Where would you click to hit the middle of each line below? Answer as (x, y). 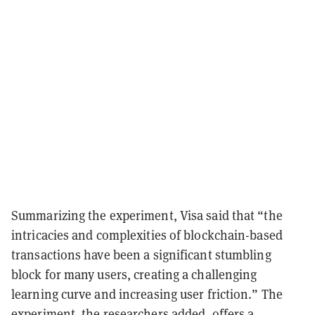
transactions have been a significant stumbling (141, 255)
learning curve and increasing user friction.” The (147, 294)
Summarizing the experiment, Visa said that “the (147, 215)
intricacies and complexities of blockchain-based (147, 235)
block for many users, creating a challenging (134, 274)
